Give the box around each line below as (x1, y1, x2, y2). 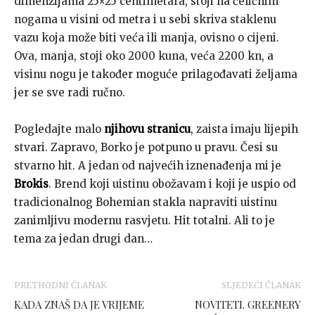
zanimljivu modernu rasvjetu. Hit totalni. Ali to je (14, 214, 275, 228)
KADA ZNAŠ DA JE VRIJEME (14, 297, 144, 312)
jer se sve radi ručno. (14, 86, 125, 100)
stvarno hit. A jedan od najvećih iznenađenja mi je (14, 159, 281, 173)
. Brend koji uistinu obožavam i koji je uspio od (49, 177, 296, 191)
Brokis (14, 177, 49, 191)
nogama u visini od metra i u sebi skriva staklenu (14, 13, 276, 27)
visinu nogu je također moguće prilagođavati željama (14, 67, 297, 82)
